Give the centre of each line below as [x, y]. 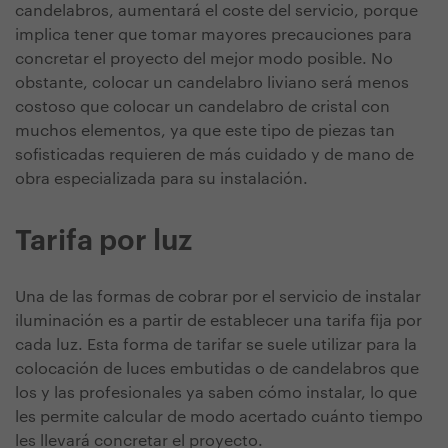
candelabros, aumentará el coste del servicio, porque [216, 11]
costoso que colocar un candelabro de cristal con [202, 107]
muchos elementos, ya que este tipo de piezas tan [205, 131]
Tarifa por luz [103, 241]
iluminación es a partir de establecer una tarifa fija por [218, 321]
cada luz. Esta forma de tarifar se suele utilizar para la [216, 345]
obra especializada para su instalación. [165, 179]
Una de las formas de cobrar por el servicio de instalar [218, 297]
